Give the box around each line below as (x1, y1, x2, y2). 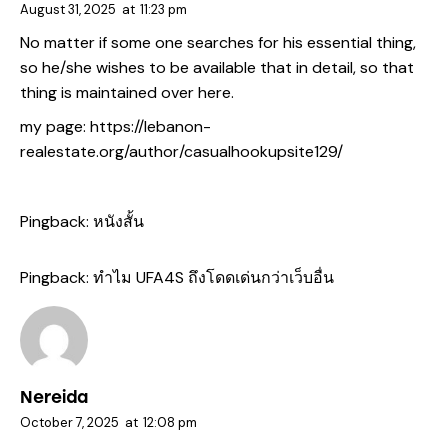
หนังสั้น (93, 210, 144, 232)
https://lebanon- (90, 116, 211, 138)
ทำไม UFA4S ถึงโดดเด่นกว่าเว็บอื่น (93, 266, 334, 288)
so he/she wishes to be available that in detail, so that (20, 56, 414, 78)
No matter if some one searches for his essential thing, (20, 31, 416, 53)
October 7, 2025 (20, 413, 119, 431)
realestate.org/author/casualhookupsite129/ (20, 141, 343, 163)
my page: (20, 116, 90, 138)
